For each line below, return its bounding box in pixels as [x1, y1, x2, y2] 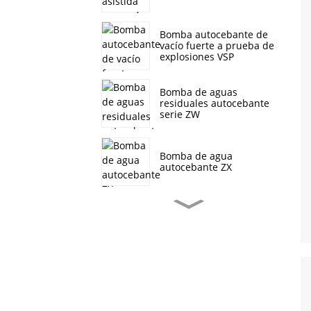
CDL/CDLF [160, 281, 204, 295]
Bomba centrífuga [160, 259, 243, 273]
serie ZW [160, 108, 200, 121]
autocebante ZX [160, 160, 232, 174]
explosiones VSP [160, 50, 234, 64]
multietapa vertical [160, 270, 247, 284]
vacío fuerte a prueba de [160, 39, 274, 53]
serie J [160, 224, 188, 237]
